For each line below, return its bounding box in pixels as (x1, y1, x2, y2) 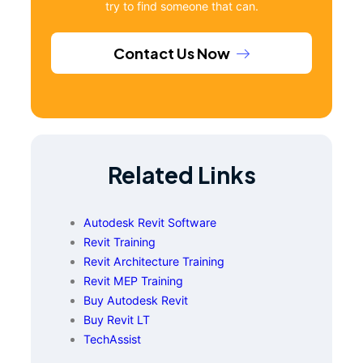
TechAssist (83, 332, 141, 347)
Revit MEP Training (83, 274, 183, 288)
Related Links (107, 160, 256, 189)
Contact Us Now (113, 44, 230, 62)
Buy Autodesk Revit (83, 293, 188, 308)
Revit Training (83, 235, 156, 250)
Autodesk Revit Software (83, 216, 216, 230)
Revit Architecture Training (83, 254, 224, 269)
